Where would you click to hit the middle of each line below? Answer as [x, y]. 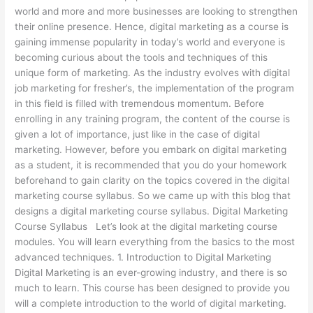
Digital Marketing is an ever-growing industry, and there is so [151, 272]
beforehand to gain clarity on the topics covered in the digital [152, 180]
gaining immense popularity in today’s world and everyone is [150, 42]
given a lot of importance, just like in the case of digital [138, 134]
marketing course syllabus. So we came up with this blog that [153, 195]
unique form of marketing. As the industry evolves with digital [153, 72]
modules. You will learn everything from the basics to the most [155, 241]
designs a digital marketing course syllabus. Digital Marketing [152, 211]
